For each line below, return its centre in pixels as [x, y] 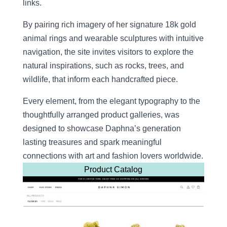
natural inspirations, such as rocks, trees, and [103, 66]
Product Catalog [113, 170]
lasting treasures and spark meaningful [92, 142]
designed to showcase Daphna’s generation [102, 129]
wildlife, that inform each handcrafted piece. [100, 80]
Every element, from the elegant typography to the [111, 101]
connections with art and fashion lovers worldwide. [113, 156]
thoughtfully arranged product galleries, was [101, 115]
